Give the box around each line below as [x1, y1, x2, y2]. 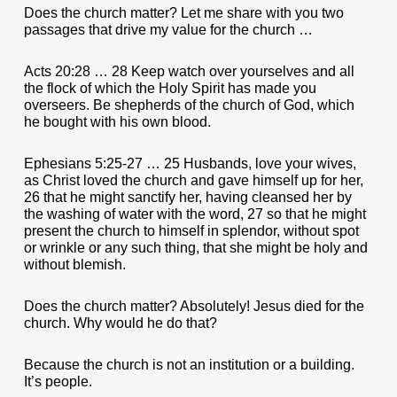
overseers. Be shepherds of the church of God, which [23, 97, 354, 113]
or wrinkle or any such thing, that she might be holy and [23, 240, 368, 255]
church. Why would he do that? [23, 315, 217, 331]
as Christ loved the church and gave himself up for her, [23, 173, 363, 188]
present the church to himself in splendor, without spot [23, 223, 359, 238]
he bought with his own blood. [23, 114, 211, 129]
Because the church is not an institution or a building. [23, 357, 354, 372]
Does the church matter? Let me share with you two [23, 5, 344, 20]
